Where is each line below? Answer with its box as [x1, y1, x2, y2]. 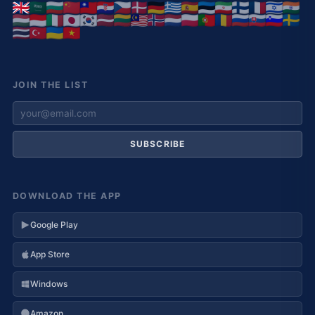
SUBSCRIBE [129, 139, 186, 149]
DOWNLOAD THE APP [13, 191, 122, 201]
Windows [30, 278, 67, 289]
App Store [30, 249, 70, 259]
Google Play [30, 219, 78, 230]
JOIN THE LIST [13, 79, 89, 90]
